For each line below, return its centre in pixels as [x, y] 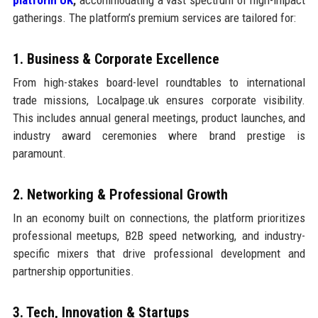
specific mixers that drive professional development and [159, 253]
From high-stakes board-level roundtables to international [159, 82]
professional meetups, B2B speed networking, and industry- [159, 235]
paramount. [39, 153]
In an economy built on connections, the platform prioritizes [159, 218]
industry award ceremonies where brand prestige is [159, 135]
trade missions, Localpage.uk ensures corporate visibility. [159, 100]
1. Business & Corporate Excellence [116, 59]
